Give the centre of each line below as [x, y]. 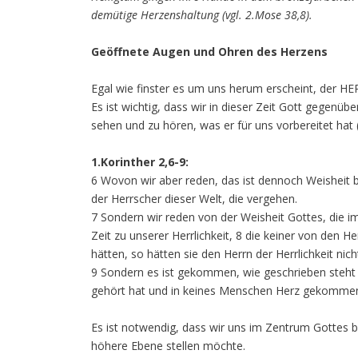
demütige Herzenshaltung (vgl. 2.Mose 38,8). [202, 15]
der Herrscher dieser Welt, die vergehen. [194, 199]
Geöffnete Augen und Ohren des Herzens [209, 52]
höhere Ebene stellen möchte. [168, 346]
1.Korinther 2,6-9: [140, 162]
